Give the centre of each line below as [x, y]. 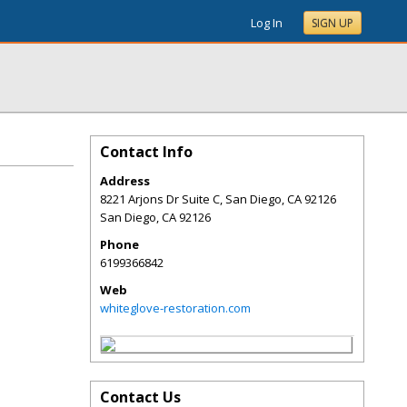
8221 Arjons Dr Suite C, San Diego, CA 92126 [218, 199]
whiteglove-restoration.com [175, 308]
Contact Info [146, 152]
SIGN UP [333, 23]
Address [125, 181]
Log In [267, 23]
